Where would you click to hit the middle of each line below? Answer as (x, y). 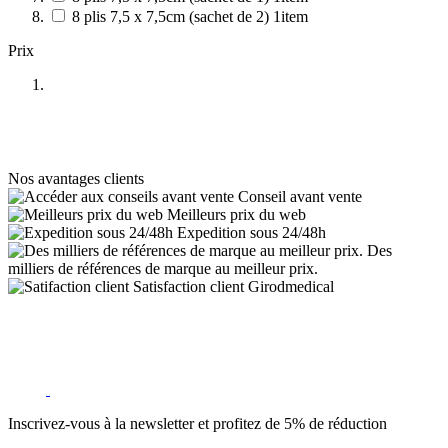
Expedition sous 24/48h (251, 233)
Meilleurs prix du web (236, 215)
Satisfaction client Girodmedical (233, 287)
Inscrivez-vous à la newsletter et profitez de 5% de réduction (197, 424)
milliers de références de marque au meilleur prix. (163, 269)
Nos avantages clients (76, 179)
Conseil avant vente (300, 197)
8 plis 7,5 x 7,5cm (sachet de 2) (172, 17)
